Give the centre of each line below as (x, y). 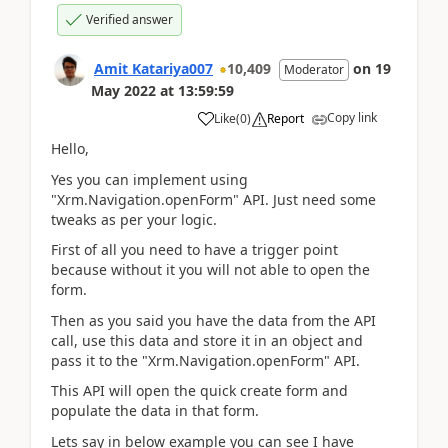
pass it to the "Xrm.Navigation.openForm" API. (205, 360)
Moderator (314, 69)
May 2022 (123, 90)
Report (285, 118)
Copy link (352, 117)
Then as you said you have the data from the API (213, 320)
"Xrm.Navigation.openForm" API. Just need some (213, 199)
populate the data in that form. (155, 410)
